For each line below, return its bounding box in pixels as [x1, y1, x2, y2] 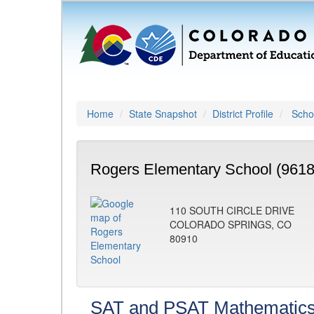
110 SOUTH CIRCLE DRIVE [170, 203, 294, 217]
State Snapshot [129, 107, 197, 121]
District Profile [212, 107, 273, 121]
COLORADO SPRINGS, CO [170, 217, 292, 231]
